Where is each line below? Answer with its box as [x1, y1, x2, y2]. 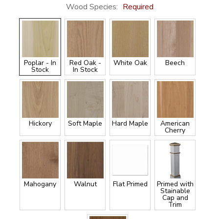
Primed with [156, 179, 194, 189]
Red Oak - [69, 58, 101, 68]
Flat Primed [112, 179, 148, 189]
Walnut [73, 179, 97, 189]
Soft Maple [68, 119, 102, 129]
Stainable [160, 186, 190, 196]
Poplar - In [24, 58, 56, 68]
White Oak [113, 58, 147, 68]
